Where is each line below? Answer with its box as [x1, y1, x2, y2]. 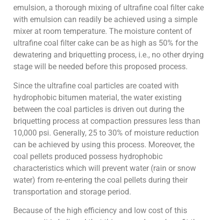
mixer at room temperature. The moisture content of [13, 27, 192, 36]
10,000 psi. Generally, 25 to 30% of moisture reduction [13, 128, 199, 137]
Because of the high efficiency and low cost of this [13, 206, 187, 216]
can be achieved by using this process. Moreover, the [13, 139, 194, 149]
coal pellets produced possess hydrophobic [13, 151, 163, 161]
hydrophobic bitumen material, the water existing [13, 92, 182, 102]
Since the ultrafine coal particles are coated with [13, 81, 179, 90]
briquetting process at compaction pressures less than [13, 116, 200, 126]
